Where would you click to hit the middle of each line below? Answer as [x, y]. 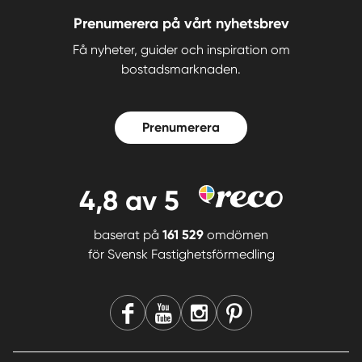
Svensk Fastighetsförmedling [191, 255]
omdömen [236, 235]
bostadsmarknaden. [181, 69]
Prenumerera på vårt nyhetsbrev [181, 24]
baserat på [128, 235]
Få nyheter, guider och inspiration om [181, 50]
